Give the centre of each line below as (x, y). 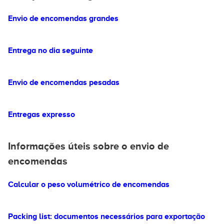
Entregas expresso (41, 114)
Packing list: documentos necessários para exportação (106, 216)
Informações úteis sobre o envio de (88, 146)
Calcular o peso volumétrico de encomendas (89, 184)
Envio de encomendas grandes (63, 18)
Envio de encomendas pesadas (64, 82)
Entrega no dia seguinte (50, 50)
